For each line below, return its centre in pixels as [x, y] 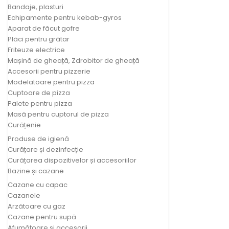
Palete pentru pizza [40, 103]
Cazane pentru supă [42, 217]
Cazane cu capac [38, 185]
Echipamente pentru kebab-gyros [65, 17]
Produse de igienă [38, 139]
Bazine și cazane [36, 171]
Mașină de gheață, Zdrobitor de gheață [74, 60]
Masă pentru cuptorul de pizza [58, 114]
